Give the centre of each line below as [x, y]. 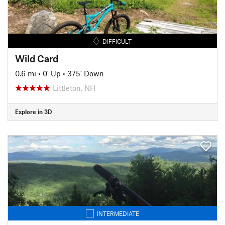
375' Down [86, 73]
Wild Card [37, 58]
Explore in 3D [33, 111]
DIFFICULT [117, 41]
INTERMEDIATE [118, 213]
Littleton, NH [74, 88]
